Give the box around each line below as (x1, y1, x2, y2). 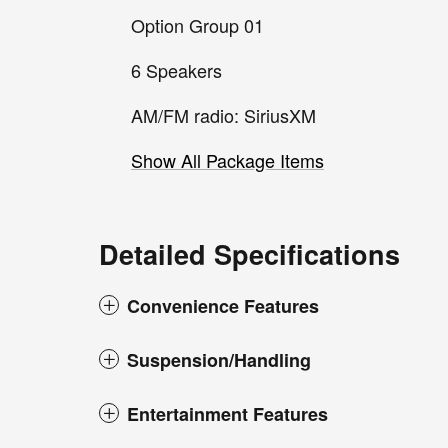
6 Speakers (131, 56, 222, 83)
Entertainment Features (127, 400, 328, 427)
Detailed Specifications (99, 234, 400, 273)
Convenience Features (127, 292, 319, 319)
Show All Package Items (131, 146, 324, 173)
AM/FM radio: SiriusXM (131, 101, 316, 128)
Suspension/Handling (127, 346, 311, 373)
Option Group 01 (131, 11, 264, 38)
